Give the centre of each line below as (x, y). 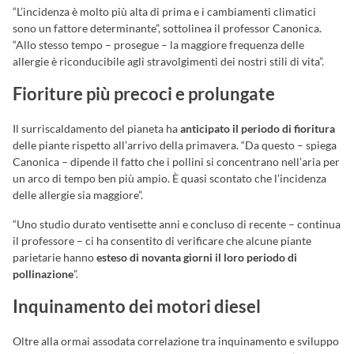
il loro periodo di (256, 258)
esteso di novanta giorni (153, 258)
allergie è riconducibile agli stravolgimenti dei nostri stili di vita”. (168, 62)
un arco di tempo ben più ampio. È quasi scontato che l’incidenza (169, 179)
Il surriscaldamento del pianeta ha (96, 129)
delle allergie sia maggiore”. (78, 195)
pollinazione (43, 274)
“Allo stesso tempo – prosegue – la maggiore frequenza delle (158, 45)
